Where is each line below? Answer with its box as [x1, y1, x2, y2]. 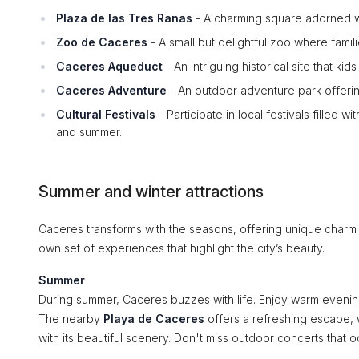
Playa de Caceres [103, 312, 204, 325]
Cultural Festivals [56, 107, 155, 121]
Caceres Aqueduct [56, 59, 163, 73]
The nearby [38, 312, 103, 325]
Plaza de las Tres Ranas [56, 11, 192, 25]
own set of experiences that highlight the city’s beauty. [38, 241, 325, 255]
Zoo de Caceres [56, 35, 147, 49]
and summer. [56, 125, 122, 139]
